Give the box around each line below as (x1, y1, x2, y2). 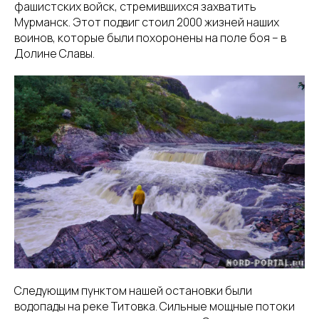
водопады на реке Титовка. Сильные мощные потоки (14, 298, 295, 315)
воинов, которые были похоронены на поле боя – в (14, 29, 286, 46)
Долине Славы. (14, 45, 95, 61)
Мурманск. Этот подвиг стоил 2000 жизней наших (14, 14, 279, 30)
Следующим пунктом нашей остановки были (14, 283, 252, 299)
